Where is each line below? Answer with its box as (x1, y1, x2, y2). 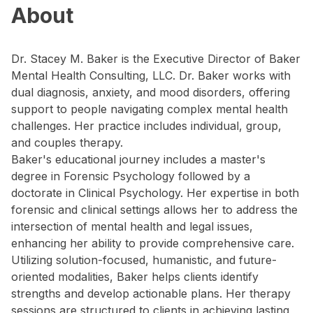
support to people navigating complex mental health (11, 102, 288, 116)
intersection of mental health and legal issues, (11, 219, 253, 233)
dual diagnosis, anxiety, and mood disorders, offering (11, 85, 290, 99)
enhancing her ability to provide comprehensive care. (11, 236, 294, 250)
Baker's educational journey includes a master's (11, 152, 265, 166)
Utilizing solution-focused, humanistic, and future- (11, 253, 277, 267)
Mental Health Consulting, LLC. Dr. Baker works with (11, 68, 291, 82)
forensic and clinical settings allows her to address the (11, 203, 298, 217)
